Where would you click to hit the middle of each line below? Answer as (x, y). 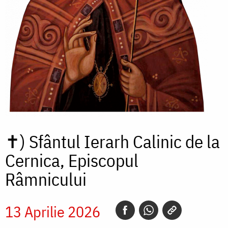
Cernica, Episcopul (72, 161)
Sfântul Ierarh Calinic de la (124, 142)
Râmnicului (46, 179)
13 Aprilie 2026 (54, 212)
